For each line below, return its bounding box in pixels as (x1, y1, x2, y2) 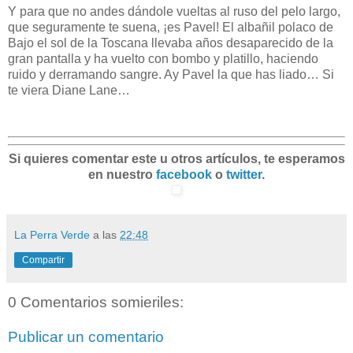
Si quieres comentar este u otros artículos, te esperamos (8, 152, 345, 166)
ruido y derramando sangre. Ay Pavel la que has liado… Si (8, 67, 334, 81)
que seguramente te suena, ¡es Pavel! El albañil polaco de (8, 20, 333, 34)
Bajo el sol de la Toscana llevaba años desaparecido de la (8, 35, 333, 50)
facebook (156, 168, 212, 182)
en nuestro (88, 168, 156, 182)
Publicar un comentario (8, 329, 164, 346)
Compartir (22, 255, 65, 266)
